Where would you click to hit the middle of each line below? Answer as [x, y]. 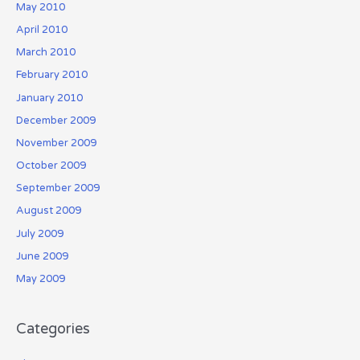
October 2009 [51, 166]
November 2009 [56, 143]
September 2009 [57, 188]
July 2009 [39, 233]
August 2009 [48, 211]
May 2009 [40, 279]
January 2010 [49, 98]
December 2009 [55, 120]
